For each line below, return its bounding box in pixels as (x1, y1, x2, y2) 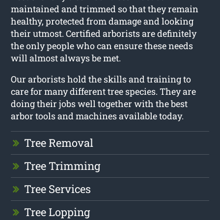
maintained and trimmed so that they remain (11, 2, 199, 15)
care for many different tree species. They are (11, 85, 196, 97)
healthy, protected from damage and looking (11, 15, 194, 27)
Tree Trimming (24, 158, 101, 173)
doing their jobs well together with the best (11, 97, 188, 110)
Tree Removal (24, 135, 94, 150)
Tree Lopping (24, 204, 90, 219)
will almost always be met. (11, 52, 121, 64)
